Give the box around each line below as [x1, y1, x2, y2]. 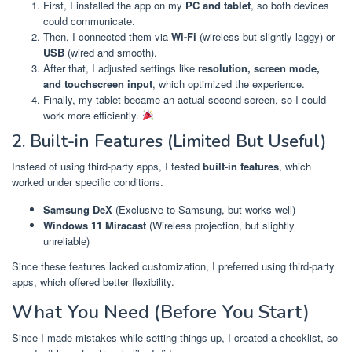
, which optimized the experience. [152, 75, 305, 91]
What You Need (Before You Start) [12, 299, 310, 324]
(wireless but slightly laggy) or [196, 28, 335, 44]
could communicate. [43, 13, 135, 28]
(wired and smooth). [64, 44, 157, 60]
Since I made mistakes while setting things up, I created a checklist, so [12, 329, 338, 345]
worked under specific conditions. [12, 174, 163, 190]
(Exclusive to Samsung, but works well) [112, 202, 295, 218]
